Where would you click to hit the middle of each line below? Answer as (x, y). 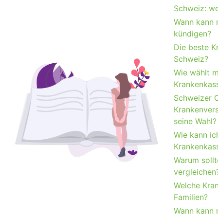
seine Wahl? (195, 121)
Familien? (191, 197)
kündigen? (192, 34)
